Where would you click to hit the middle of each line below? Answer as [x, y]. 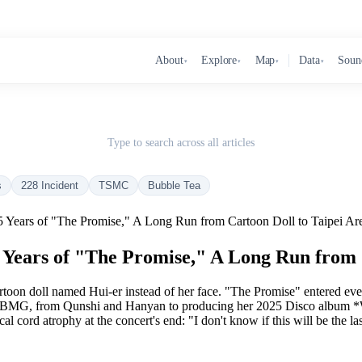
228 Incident [50, 185]
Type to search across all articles [181, 142]
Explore [219, 60]
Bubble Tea [175, 185]
